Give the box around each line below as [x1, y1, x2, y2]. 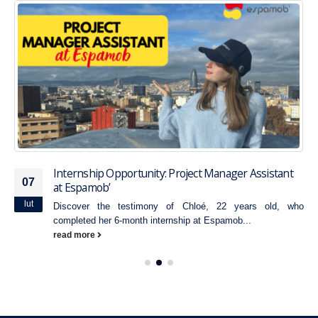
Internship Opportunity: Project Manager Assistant [53, 165, 293, 181]
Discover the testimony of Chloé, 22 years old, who [53, 200, 304, 212]
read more [53, 229, 97, 239]
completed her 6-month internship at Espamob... [53, 214, 251, 226]
